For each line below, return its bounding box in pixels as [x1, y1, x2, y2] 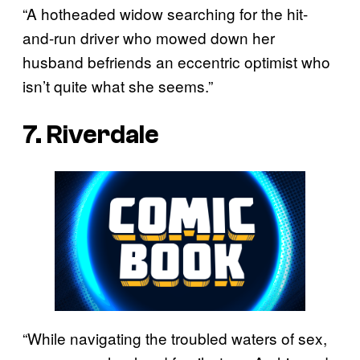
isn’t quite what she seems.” [22, 75, 213, 97]
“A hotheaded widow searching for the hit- [22, 2, 308, 25]
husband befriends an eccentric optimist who [22, 51, 330, 73]
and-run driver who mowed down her [22, 27, 275, 49]
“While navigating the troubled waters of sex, [22, 327, 327, 350]
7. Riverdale [22, 120, 159, 149]
